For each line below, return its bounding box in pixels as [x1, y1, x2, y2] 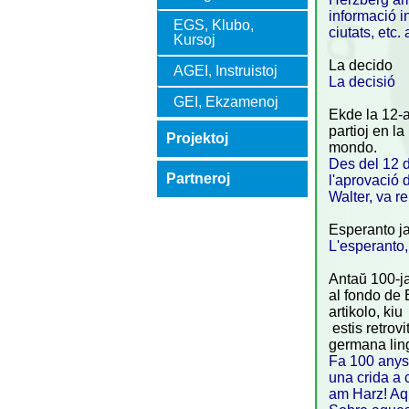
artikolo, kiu [329, 303, 403, 320]
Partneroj [166, 171, 230, 186]
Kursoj [173, 32, 215, 47]
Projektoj [166, 131, 228, 146]
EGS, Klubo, [173, 17, 254, 33]
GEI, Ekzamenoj [173, 94, 278, 110]
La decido [329, 57, 393, 73]
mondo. [329, 139, 377, 155]
